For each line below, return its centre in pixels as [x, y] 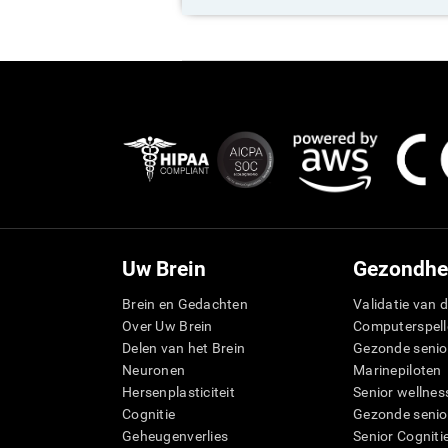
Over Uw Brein [167, 326]
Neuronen [154, 370]
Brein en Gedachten [185, 304]
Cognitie [149, 414]
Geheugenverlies [175, 436]
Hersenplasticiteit [179, 392]
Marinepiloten [397, 370]
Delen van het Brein [184, 348]
